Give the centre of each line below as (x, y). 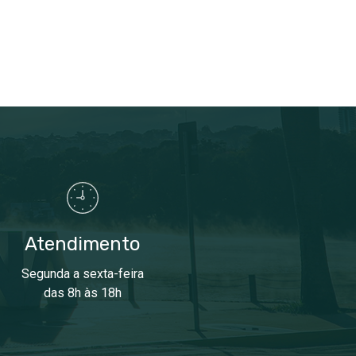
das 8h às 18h (83, 293)
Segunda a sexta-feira (83, 274)
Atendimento (83, 244)
